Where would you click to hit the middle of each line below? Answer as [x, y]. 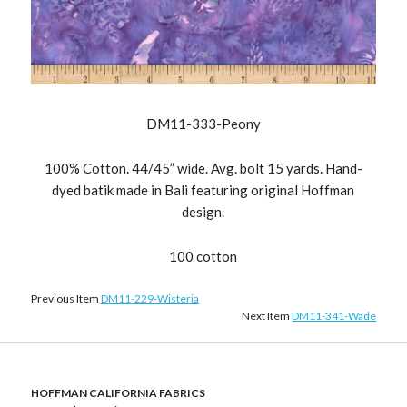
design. [203, 212]
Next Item [267, 316]
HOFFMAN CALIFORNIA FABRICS [118, 393]
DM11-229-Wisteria [149, 299]
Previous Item [65, 299]
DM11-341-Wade [334, 316]
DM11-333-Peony [203, 124]
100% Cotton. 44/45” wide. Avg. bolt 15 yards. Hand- [203, 169]
